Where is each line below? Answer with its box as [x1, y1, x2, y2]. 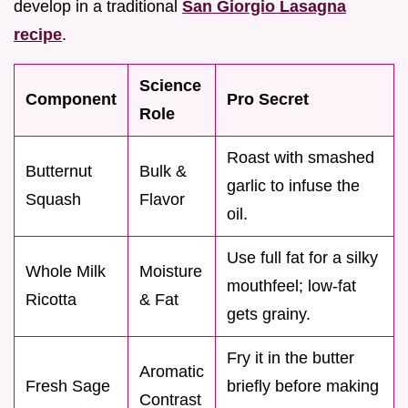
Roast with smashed [227, 148, 374, 167]
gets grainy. [227, 304, 311, 323]
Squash [25, 189, 81, 209]
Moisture [139, 261, 202, 280]
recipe [14, 25, 62, 44]
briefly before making [227, 376, 379, 395]
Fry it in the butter [227, 348, 354, 367]
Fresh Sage [25, 376, 110, 395]
